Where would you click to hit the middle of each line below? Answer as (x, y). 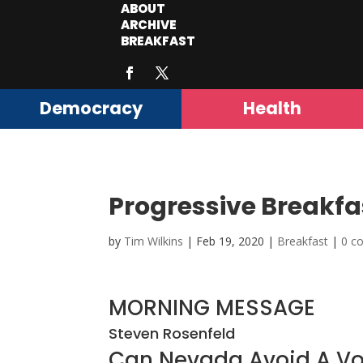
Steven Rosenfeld (172, 334)
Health (272, 109)
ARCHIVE (149, 25)
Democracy (91, 109)
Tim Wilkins (154, 241)
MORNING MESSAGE (212, 308)
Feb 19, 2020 (231, 241)
